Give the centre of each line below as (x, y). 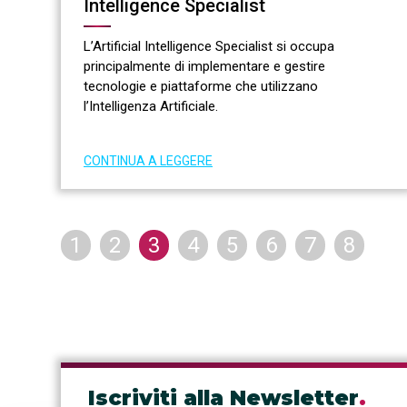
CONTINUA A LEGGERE (148, 160)
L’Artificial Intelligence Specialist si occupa (209, 46)
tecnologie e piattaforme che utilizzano (201, 86)
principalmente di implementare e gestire (204, 66)
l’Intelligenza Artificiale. (151, 106)
